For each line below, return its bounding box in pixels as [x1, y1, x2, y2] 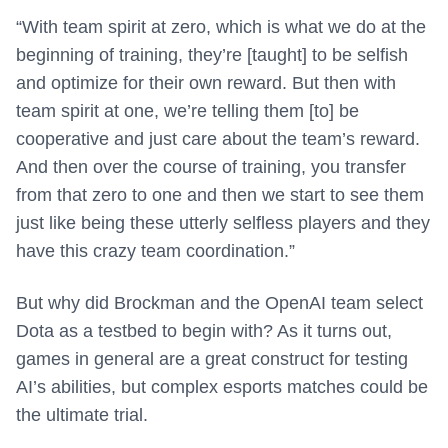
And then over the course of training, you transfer [16, 157, 406, 178]
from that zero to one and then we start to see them [16, 185, 424, 206]
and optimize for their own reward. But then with [16, 73, 396, 94]
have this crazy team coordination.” [16, 241, 305, 262]
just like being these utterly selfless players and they [16, 213, 430, 234]
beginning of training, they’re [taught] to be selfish [16, 45, 408, 66]
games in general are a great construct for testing [16, 349, 408, 370]
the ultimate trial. [16, 405, 148, 426]
